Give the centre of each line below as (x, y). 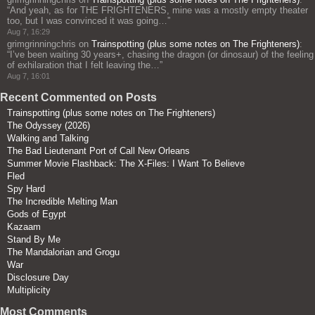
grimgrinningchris (41, 44)
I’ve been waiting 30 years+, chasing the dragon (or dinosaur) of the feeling (162, 54)
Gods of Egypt (37, 214)
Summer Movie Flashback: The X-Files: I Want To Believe (126, 163)
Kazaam (24, 226)
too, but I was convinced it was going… (87, 20)
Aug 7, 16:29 (28, 31)
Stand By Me (34, 239)
